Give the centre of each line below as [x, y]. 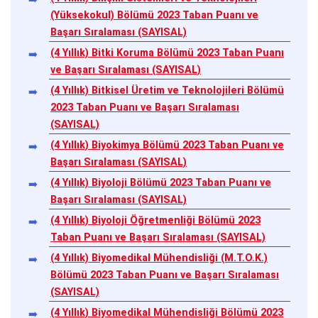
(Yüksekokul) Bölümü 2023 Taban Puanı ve [154, 15]
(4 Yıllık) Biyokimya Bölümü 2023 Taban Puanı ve [167, 145]
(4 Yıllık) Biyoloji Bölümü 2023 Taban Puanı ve [161, 182]
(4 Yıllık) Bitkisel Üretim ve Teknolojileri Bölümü [167, 90]
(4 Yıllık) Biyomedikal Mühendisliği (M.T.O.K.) [159, 258]
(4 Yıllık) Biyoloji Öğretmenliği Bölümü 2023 [155, 220]
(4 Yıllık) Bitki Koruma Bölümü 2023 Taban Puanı [167, 53]
